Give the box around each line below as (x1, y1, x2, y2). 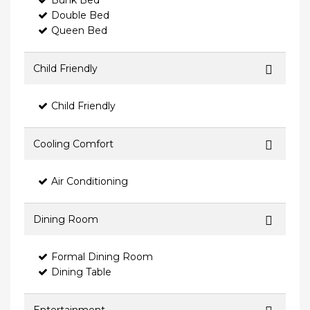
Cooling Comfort (33, 138, 113, 151)
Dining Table (51, 266, 111, 279)
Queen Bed (51, 24, 107, 37)
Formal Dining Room (51, 250, 153, 264)
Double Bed (51, 9, 109, 22)
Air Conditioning (51, 175, 128, 188)
